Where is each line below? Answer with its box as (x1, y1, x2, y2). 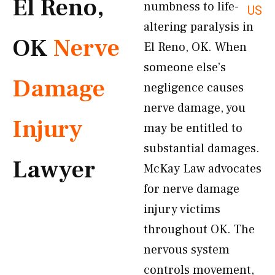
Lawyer (12, 154, 95, 185)
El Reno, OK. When (144, 39, 247, 55)
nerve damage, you (144, 100, 246, 116)
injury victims (144, 201, 220, 217)
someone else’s (144, 60, 226, 76)
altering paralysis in (144, 19, 254, 35)
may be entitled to (144, 120, 242, 136)
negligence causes (144, 80, 244, 96)
